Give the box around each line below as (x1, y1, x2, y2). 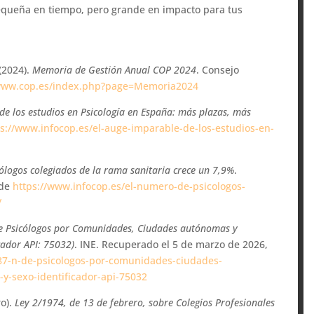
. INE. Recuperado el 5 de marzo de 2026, (74, 237, 268, 251)
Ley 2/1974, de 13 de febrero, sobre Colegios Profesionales (15, 295, 275, 309)
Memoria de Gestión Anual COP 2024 (32, 62, 197, 76)
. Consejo (196, 62, 240, 76)
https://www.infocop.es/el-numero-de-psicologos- (13, 179, 246, 193)
